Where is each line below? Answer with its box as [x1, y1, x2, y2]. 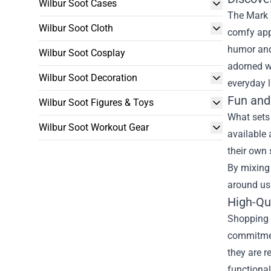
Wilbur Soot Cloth [39, 22, 113, 34]
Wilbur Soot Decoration [39, 72, 137, 83]
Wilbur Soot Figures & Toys [39, 97, 154, 108]
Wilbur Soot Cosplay [39, 47, 125, 59]
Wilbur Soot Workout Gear [39, 122, 149, 133]
